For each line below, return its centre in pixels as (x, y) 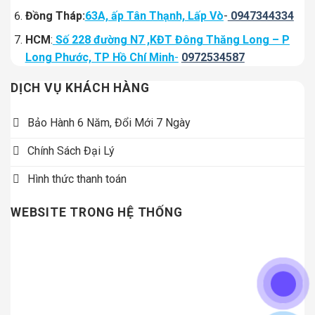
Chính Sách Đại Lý (71, 150)
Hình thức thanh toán (77, 179)
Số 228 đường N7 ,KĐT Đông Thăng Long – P (172, 40)
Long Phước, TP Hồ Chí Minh (99, 58)
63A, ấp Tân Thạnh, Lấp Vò (154, 15)
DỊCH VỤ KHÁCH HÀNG (80, 88)
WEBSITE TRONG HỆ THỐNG (97, 213)
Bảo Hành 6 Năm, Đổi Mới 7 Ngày (109, 122)
